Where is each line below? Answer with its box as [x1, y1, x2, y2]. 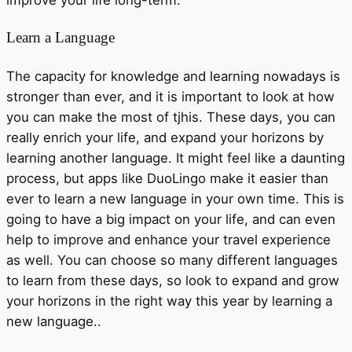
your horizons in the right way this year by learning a [6, 292, 332, 309]
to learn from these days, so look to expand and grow [6, 272, 339, 288]
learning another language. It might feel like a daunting [6, 149, 345, 166]
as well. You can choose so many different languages [6, 251, 338, 268]
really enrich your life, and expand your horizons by [6, 129, 324, 145]
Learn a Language [6, 29, 115, 46]
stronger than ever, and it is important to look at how [6, 88, 335, 104]
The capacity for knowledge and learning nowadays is [6, 68, 340, 84]
